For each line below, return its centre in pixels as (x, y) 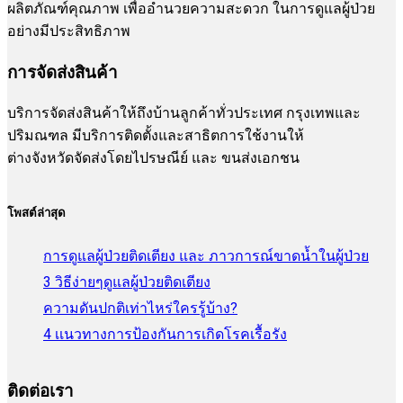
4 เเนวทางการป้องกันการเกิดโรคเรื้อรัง (165, 334)
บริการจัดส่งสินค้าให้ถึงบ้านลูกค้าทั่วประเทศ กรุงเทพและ (184, 113)
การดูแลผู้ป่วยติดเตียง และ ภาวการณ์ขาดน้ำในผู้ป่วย (206, 255)
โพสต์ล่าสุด (36, 213)
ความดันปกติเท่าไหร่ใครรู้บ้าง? (140, 308)
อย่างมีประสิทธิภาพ (69, 31)
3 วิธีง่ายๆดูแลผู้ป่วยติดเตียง (127, 282)
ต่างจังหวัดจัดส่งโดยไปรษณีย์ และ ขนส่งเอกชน (153, 158)
